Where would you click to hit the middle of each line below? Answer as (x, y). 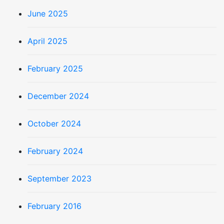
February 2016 (54, 206)
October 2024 (54, 124)
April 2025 (47, 41)
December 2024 (58, 96)
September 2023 (59, 179)
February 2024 (55, 151)
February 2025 (55, 69)
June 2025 (48, 14)
